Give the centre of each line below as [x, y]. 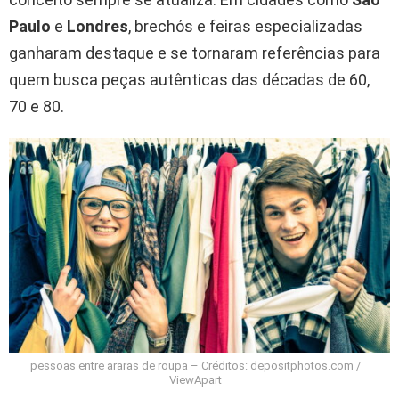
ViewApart [195, 379]
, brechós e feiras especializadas [245, 27]
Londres [98, 27]
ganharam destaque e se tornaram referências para [195, 53]
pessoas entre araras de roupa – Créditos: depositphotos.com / [195, 365]
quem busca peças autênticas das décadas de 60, [189, 80]
